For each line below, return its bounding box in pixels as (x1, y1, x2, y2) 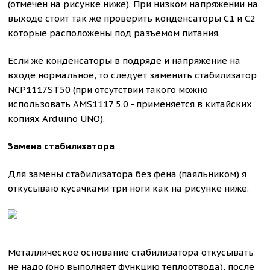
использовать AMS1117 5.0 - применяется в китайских (8, 98, 253, 110)
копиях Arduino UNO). (8, 113, 105, 124)
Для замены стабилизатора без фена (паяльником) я (8, 168, 247, 180)
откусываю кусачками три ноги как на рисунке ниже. (8, 183, 250, 194)
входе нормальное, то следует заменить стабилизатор (8, 69, 257, 81)
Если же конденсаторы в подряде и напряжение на (8, 55, 241, 66)
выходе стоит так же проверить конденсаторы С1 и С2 (8, 13, 256, 24)
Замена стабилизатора (8, 140, 115, 152)
